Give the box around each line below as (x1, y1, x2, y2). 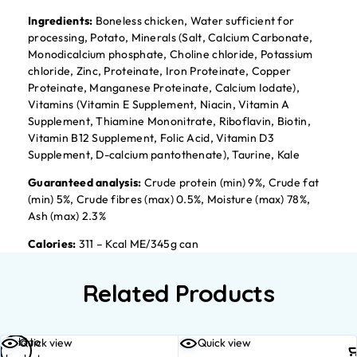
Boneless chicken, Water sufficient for (92, 14, 295, 28)
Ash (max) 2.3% (28, 209, 106, 223)
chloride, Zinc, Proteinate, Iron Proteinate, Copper (28, 64, 292, 78)
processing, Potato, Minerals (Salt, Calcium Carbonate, (28, 30, 313, 45)
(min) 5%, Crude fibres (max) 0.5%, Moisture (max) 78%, (28, 192, 311, 206)
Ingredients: (28, 14, 93, 28)
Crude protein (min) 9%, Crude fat (141, 175, 320, 190)
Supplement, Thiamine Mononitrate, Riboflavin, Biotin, (28, 114, 311, 128)
